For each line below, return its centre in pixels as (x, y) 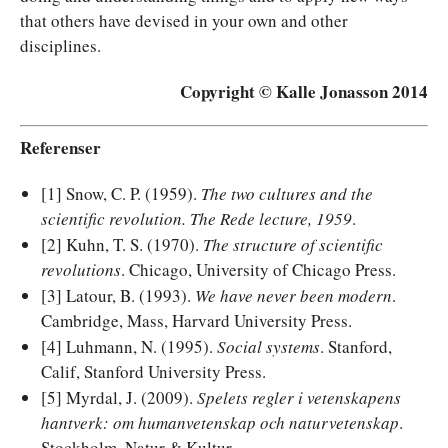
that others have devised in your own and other (184, 20)
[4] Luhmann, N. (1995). (129, 346)
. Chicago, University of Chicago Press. (258, 269)
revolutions (81, 269)
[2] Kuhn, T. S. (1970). (122, 244)
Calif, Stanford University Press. (153, 371)
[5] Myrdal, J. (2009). (119, 397)
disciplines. (60, 45)
